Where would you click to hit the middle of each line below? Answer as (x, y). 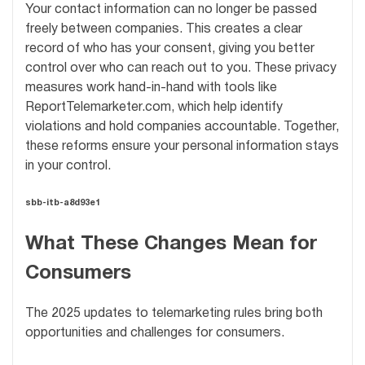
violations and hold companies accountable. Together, (182, 127)
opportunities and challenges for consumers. (155, 334)
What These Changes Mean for (171, 244)
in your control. (68, 166)
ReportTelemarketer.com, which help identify (154, 107)
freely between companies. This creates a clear (164, 29)
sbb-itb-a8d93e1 (63, 202)
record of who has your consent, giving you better (170, 48)
